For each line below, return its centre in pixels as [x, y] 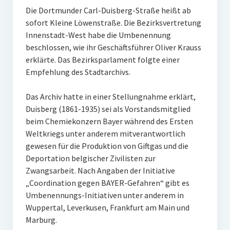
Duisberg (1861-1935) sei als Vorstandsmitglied [108, 109]
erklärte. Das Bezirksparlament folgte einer [102, 60]
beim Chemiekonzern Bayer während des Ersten [109, 121]
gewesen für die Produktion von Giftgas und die [107, 146]
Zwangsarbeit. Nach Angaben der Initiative [100, 170]
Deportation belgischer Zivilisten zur [90, 158]
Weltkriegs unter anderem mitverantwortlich [105, 133]
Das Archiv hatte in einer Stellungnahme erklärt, [110, 97]
